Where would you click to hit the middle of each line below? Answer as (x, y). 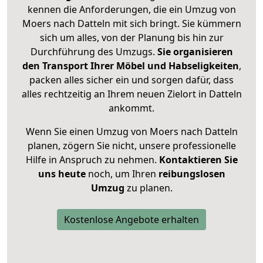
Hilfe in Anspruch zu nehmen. (92, 160)
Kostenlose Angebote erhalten (131, 220)
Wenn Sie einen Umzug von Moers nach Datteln (131, 132)
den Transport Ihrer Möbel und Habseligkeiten (130, 66)
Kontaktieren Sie (198, 160)
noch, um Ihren (122, 174)
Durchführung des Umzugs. (94, 52)
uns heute (62, 174)
